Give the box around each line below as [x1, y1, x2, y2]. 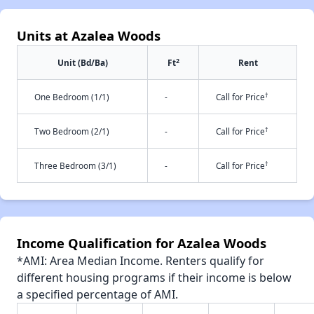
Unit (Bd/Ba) [57, 57, 108, 69]
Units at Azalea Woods [17, 27, 161, 45]
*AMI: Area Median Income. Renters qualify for [17, 253, 264, 269]
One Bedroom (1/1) [34, 91, 109, 103]
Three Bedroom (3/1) [34, 160, 116, 172]
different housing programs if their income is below [17, 270, 292, 286]
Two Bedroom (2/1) [34, 125, 109, 137]
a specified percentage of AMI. [17, 287, 178, 303]
